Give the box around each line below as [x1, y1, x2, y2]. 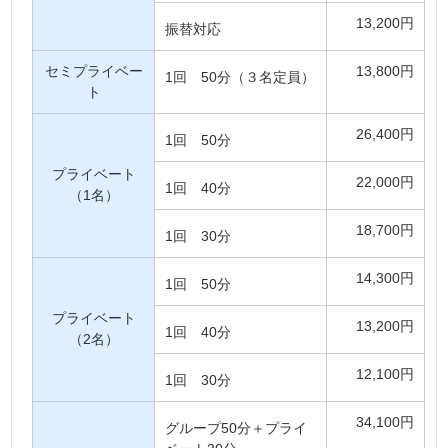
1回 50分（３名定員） [165, 69, 316, 85]
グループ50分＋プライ [165, 420, 308, 436]
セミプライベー [44, 63, 143, 79]
